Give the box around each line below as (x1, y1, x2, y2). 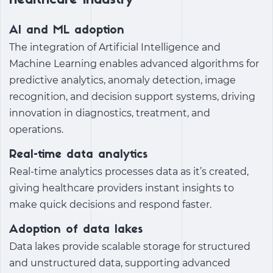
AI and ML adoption (9, 24, 124, 37)
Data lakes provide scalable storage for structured (9, 240, 250, 252)
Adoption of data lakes (9, 224, 143, 236)
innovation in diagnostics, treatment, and (9, 107, 210, 119)
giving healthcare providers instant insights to (9, 182, 234, 194)
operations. (9, 123, 63, 135)
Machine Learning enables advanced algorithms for (9, 57, 259, 69)
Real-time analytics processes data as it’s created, (9, 165, 249, 177)
